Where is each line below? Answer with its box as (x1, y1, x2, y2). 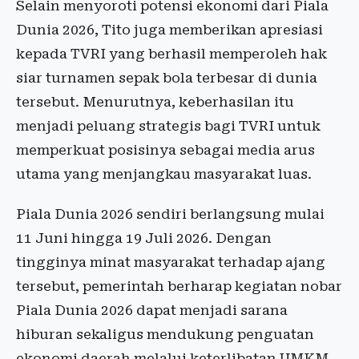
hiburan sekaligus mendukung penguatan (16, 326, 314, 343)
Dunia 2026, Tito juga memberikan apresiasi (16, 22, 323, 38)
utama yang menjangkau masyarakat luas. (16, 166, 312, 183)
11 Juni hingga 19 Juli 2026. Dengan (16, 230, 272, 247)
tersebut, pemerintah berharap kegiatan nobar (16, 278, 342, 295)
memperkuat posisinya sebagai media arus (16, 142, 315, 159)
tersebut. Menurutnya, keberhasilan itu (16, 94, 294, 111)
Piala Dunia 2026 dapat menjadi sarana (16, 302, 288, 319)
